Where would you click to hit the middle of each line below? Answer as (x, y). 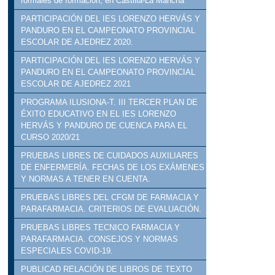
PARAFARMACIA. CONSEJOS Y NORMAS (100, 239)
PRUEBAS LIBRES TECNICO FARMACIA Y (101, 228)
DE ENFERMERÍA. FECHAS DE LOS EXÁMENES (113, 168)
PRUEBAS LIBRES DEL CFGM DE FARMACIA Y (110, 198)
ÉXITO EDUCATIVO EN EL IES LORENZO (99, 114)
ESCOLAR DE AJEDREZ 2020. (77, 42)
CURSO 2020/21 (51, 137)
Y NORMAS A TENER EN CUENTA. (86, 179)
